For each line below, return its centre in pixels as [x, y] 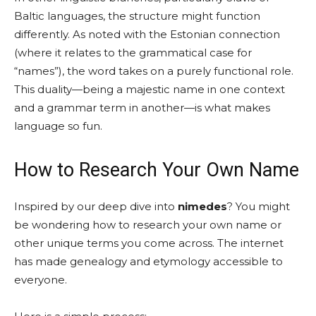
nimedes [202, 206]
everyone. [41, 279]
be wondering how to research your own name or [148, 224]
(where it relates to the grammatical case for [133, 52]
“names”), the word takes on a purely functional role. [154, 71]
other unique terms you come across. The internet [149, 243]
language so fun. [58, 126]
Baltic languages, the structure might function [137, 16]
